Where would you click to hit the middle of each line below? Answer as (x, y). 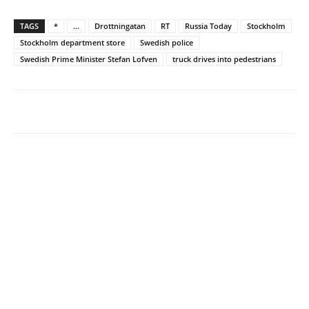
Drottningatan (120, 26)
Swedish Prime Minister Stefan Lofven (89, 59)
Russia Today (208, 26)
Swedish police (167, 42)
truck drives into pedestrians (224, 59)
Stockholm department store (72, 42)
